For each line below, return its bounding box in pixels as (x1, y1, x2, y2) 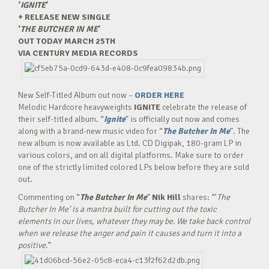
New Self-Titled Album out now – (18, 90, 134, 100)
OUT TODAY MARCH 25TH (18, 36, 115, 46)
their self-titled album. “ (18, 114, 104, 124)
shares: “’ (183, 192, 217, 202)
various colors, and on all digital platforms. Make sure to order (18, 150, 244, 160)
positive (18, 240, 46, 250)
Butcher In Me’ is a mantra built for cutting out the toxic (18, 204, 217, 214)
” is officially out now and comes (125, 114, 240, 124)
